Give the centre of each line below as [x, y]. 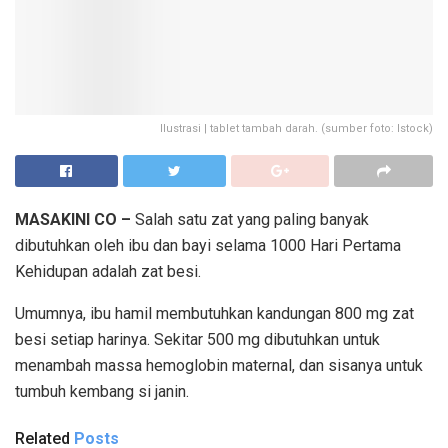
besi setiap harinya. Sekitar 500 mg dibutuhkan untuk [197, 339]
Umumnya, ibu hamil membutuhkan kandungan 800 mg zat [214, 313]
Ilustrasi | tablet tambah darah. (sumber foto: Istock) [296, 128]
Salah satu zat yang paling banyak [250, 219]
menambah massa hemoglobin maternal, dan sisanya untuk [219, 365]
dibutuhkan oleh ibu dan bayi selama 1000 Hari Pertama [208, 245]
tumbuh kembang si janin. [102, 391]
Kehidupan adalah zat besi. [108, 271]
